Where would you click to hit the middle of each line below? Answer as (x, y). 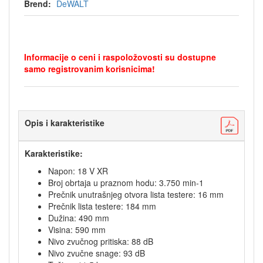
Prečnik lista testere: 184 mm (102, 206)
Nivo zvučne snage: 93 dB (97, 253)
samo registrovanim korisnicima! (90, 69)
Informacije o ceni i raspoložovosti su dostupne (120, 57)
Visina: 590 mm (77, 230)
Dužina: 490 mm (79, 218)
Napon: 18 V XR (78, 171)
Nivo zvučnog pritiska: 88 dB (101, 241)
